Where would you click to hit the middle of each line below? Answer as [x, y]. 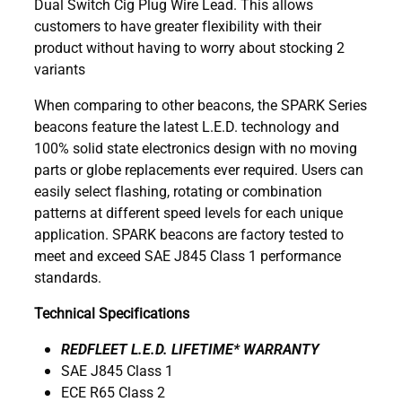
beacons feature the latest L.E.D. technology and [187, 126]
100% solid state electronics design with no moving [196, 147]
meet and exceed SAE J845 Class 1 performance [188, 255]
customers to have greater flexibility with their [178, 25]
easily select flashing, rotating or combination [178, 190]
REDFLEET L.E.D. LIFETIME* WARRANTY [190, 348]
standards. [68, 276]
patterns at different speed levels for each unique [188, 212]
